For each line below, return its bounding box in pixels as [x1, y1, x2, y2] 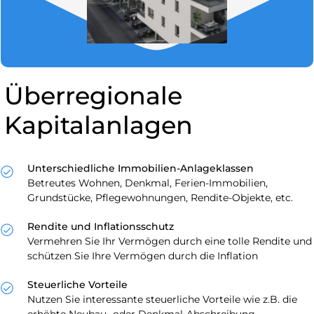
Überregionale [4, 80, 182, 111]
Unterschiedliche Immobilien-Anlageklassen [27, 161, 254, 175]
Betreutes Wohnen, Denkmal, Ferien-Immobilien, [27, 176, 268, 189]
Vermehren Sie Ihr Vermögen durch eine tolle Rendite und [27, 234, 312, 247]
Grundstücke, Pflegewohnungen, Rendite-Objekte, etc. [27, 191, 293, 204]
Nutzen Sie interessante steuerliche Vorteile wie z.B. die [27, 292, 297, 306]
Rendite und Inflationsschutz [27, 219, 174, 233]
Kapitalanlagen [4, 109, 193, 140]
